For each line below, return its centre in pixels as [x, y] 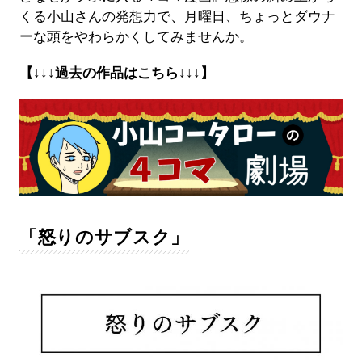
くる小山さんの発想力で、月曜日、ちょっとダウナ [177, 16]
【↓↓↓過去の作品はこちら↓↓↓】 [116, 73]
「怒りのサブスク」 [104, 237]
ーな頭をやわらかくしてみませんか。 [136, 36]
